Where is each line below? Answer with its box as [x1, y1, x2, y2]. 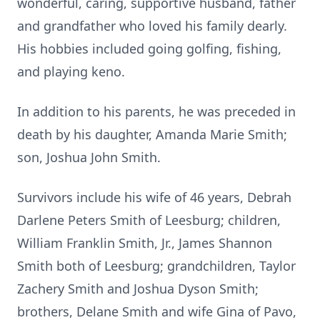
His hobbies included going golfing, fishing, [17, 40, 281, 57]
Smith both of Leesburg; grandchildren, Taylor [17, 257, 296, 274]
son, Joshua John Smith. [17, 149, 161, 166]
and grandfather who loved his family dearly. [17, 17, 294, 34]
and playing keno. [17, 63, 132, 80]
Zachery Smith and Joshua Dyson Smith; [17, 280, 259, 297]
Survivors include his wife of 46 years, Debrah [17, 189, 291, 206]
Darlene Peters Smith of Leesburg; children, [17, 211, 281, 229]
